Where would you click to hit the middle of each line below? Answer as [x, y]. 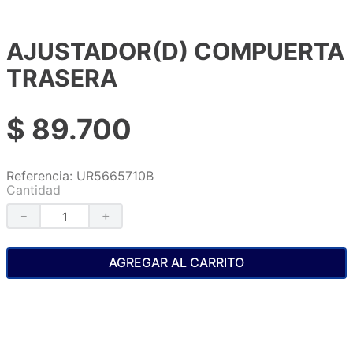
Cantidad [33, 190]
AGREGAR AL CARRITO [176, 263]
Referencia [38, 176]
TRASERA [62, 78]
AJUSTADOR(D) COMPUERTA [175, 51]
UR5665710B [115, 176]
